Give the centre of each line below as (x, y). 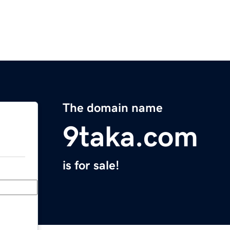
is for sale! (91, 166)
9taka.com (130, 137)
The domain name (113, 108)
